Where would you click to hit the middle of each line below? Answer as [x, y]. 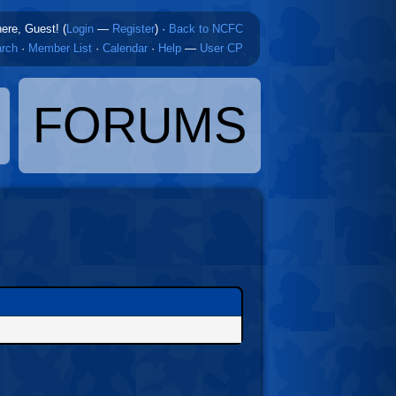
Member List [60, 48]
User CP [221, 48]
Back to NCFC [206, 29]
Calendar [125, 48]
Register [133, 29]
